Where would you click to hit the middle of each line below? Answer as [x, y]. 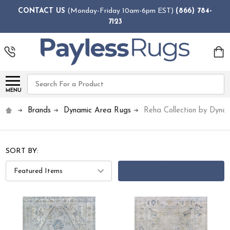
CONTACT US [42, 11]
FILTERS [171, 171]
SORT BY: [22, 151]
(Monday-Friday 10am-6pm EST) [120, 11]
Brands [40, 111]
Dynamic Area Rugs [98, 111]
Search [39, 80]
